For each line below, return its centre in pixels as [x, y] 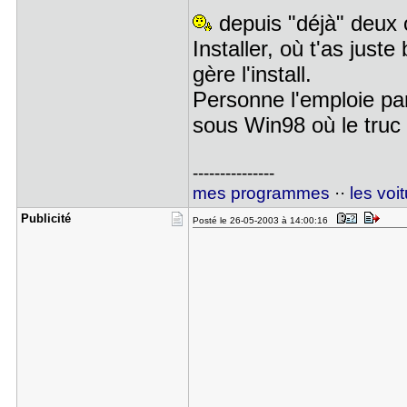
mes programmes [261, 193]
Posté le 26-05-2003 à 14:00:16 [263, 220]
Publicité [45, 218]
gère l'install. [252, 74]
